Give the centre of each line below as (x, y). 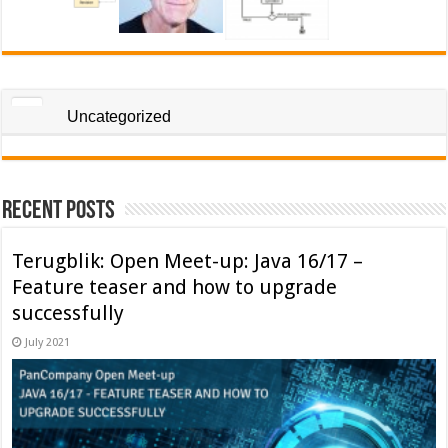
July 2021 (48, 343)
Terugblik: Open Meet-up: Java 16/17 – (188, 261)
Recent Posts (59, 212)
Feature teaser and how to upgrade (175, 287)
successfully (68, 313)
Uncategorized (119, 117)
